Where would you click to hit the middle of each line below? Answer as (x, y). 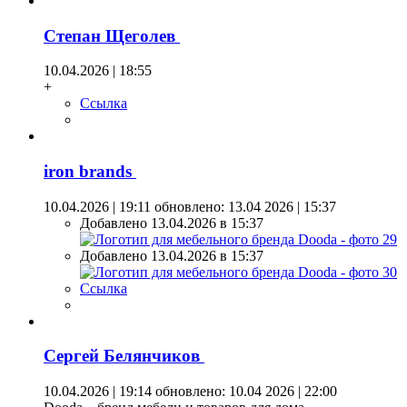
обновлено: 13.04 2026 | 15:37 (243, 206)
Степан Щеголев (112, 35)
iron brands (90, 171)
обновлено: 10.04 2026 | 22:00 (244, 392)
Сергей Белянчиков (124, 356)
